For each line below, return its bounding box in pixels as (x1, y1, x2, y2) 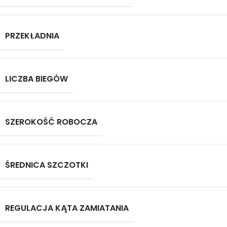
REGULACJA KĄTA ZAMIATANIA (5, 202, 129, 214)
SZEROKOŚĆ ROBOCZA (5, 116, 97, 128)
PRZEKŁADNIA (5, 29, 59, 42)
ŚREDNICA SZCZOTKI (5, 159, 88, 171)
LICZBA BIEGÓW (5, 72, 68, 85)
